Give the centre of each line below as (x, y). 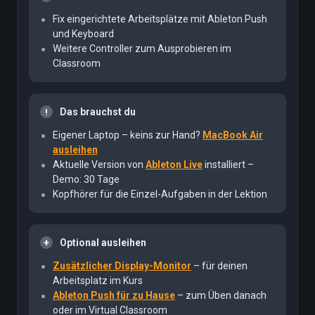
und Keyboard (83, 33)
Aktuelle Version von (99, 164)
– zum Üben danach (221, 295)
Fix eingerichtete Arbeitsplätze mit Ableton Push (160, 19)
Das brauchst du (98, 111)
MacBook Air (233, 135)
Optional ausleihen (103, 242)
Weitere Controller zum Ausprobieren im (142, 48)
